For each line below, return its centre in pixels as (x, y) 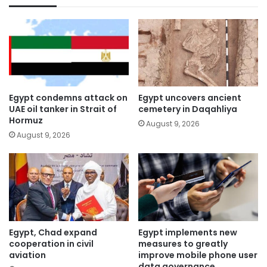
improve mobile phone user (198, 255)
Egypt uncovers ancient (190, 98)
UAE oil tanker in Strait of (63, 109)
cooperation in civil (51, 243)
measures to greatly (183, 243)
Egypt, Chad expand (53, 232)
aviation (27, 255)
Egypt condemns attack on (68, 98)
